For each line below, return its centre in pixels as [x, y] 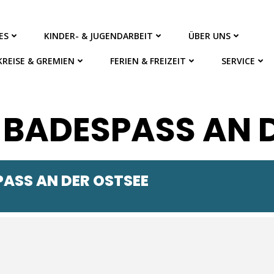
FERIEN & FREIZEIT [148, 61]
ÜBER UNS [210, 36]
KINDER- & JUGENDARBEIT [99, 36]
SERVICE [239, 61]
